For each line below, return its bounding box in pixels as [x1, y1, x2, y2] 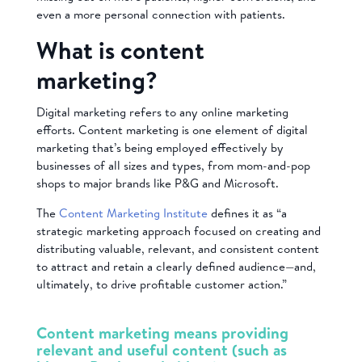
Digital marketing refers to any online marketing [36, 103, 288, 121]
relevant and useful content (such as [36, 338, 287, 360]
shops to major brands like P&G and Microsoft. [36, 175, 279, 192]
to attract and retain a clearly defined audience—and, [36, 258, 316, 276]
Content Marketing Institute [58, 204, 208, 222]
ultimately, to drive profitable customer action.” [36, 276, 287, 293]
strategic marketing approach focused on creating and [36, 222, 321, 240]
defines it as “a [207, 204, 287, 222]
